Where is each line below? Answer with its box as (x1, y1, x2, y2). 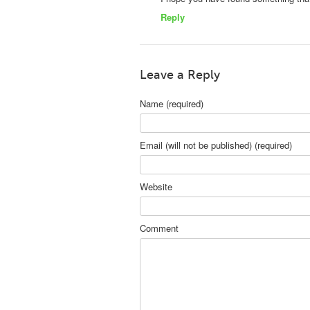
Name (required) (140, 97, 203, 111)
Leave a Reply (140, 68, 220, 82)
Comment (140, 221, 179, 235)
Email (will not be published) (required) (140, 138, 292, 152)
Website (140, 180, 172, 194)
